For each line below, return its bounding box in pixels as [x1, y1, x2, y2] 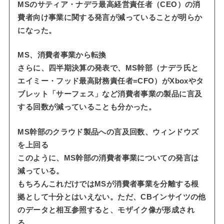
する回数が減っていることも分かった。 [17, 103, 156, 111]
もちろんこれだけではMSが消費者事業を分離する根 [17, 179, 199, 188]
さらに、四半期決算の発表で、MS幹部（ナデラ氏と [17, 64, 199, 72]
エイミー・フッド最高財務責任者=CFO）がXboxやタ [17, 77, 204, 85]
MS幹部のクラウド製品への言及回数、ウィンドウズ [17, 127, 199, 136]
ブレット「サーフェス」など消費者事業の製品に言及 [17, 90, 202, 98]
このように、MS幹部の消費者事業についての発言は [17, 153, 199, 162]
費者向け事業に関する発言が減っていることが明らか [17, 13, 202, 21]
